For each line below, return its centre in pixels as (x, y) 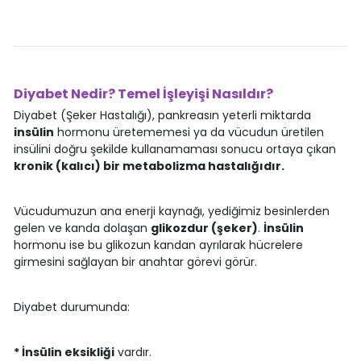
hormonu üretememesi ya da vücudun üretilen (189, 132)
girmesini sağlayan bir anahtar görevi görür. (135, 261)
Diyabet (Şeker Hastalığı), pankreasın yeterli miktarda (162, 115)
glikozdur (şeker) (204, 228)
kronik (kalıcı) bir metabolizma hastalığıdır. (149, 166)
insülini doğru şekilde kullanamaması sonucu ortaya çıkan (174, 149)
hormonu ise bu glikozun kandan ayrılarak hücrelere (158, 245)
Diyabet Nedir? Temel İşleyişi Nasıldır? (143, 93)
